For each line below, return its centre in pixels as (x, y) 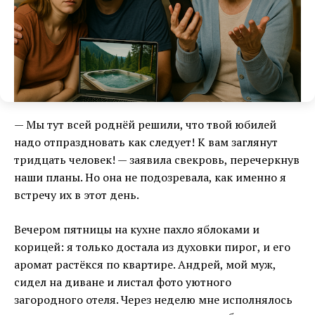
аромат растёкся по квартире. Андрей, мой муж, (145, 264)
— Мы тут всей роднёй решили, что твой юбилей (145, 124)
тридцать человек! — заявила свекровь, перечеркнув (157, 159)
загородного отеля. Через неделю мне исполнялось (153, 299)
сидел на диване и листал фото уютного (123, 282)
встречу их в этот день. (77, 194)
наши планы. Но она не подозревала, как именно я (150, 177)
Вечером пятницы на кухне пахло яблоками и (137, 229)
